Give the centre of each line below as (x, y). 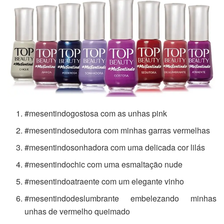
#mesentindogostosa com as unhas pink (96, 113)
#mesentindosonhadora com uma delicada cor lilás (115, 147)
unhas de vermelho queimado (77, 211)
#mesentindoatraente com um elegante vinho (104, 181)
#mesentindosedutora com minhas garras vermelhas (117, 130)
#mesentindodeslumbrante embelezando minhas (120, 198)
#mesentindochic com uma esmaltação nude (104, 164)
